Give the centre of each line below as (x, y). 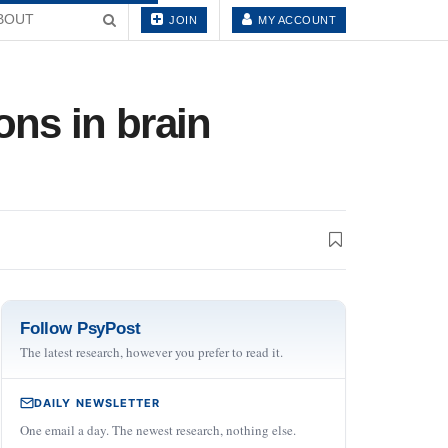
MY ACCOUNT (295, 20)
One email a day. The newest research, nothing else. (158, 429)
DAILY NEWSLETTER (97, 402)
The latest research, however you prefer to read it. (151, 351)
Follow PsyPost (80, 328)
